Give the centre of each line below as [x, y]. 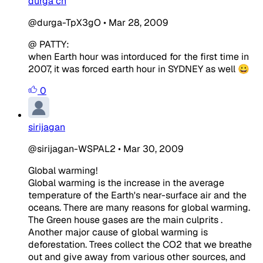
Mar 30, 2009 [153, 149]
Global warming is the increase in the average [126, 183]
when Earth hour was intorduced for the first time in [139, 56]
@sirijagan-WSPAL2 [72, 149]
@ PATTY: [49, 44]
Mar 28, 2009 [138, 22]
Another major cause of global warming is [118, 232]
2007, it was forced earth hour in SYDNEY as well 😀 [139, 69]
